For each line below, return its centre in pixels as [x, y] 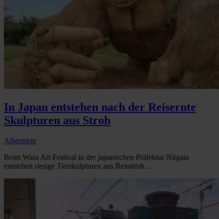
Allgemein [20, 141]
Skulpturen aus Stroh [57, 120]
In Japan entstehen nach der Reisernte [100, 107]
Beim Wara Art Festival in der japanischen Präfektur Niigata [96, 157]
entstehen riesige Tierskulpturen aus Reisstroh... [77, 166]
